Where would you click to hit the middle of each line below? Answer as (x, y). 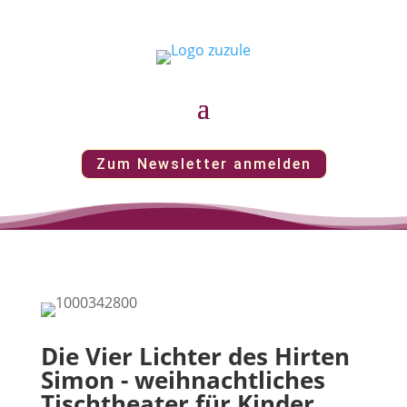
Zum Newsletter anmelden (203, 164)
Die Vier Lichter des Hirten (195, 356)
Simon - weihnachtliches (183, 380)
